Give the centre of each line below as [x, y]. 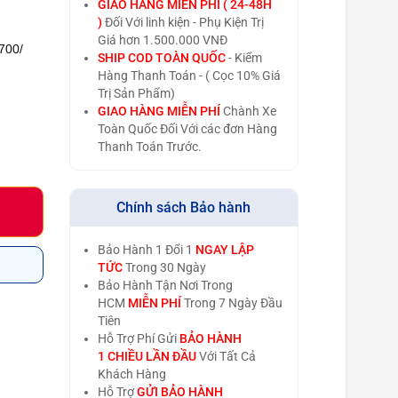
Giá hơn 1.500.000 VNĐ [162, 40]
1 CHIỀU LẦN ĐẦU [147, 356]
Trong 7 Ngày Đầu [233, 302]
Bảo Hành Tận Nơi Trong [165, 285]
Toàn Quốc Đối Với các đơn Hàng [187, 128]
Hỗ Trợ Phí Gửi [138, 338]
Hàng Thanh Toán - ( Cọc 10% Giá [189, 75]
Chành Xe [248, 111]
